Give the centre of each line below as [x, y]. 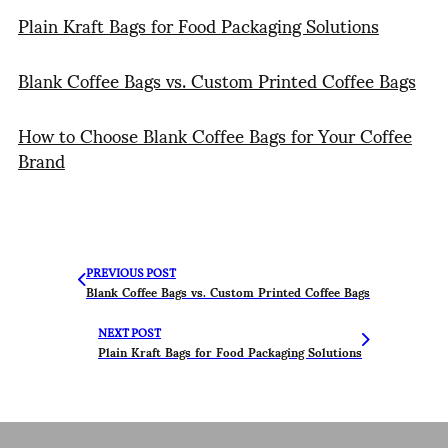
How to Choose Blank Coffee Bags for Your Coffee [214, 134]
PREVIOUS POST [130, 273]
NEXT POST [130, 333]
